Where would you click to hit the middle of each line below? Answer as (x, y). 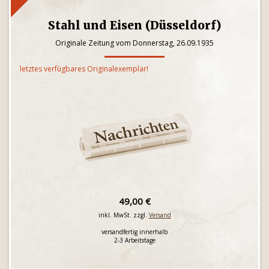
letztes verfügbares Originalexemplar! (84, 69)
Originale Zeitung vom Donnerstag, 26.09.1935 (134, 43)
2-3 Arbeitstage (134, 240)
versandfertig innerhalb (134, 232)
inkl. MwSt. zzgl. (123, 215)
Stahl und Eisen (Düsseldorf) (134, 25)
